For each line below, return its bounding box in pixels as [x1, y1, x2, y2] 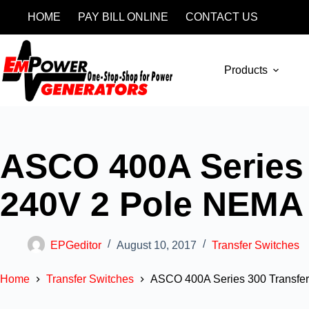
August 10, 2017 [117, 239, 197, 251]
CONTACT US [186, 11, 258, 23]
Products [224, 64, 268, 76]
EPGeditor [50, 239, 101, 251]
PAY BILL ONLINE [78, 11, 168, 23]
